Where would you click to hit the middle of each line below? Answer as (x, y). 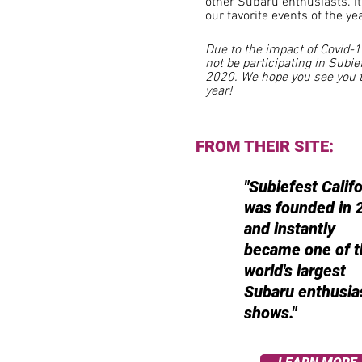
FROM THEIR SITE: (265, 146)
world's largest (295, 270)
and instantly (290, 228)
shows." (270, 312)
